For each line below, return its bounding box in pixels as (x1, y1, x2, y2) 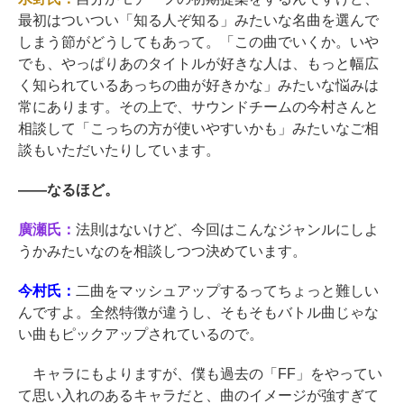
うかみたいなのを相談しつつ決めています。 (18, 243, 307, 260)
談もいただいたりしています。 (18, 142, 220, 159)
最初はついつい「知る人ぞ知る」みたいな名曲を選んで (18, 13, 379, 29)
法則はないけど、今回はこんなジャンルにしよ (75, 222, 379, 238)
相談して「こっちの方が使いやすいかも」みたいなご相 (18, 121, 379, 137)
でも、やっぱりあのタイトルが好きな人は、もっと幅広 (18, 56, 379, 72)
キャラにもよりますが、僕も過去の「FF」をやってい (18, 366, 382, 382)
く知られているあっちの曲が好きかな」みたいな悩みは (18, 78, 379, 94)
